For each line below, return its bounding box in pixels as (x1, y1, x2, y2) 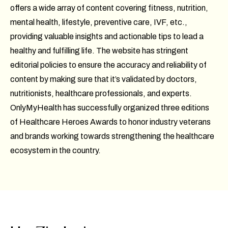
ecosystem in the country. (10, 146, 101, 155)
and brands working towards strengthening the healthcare (10, 131, 214, 140)
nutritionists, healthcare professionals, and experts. (10, 89, 192, 98)
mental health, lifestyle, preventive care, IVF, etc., (10, 17, 187, 26)
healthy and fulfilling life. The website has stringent (10, 46, 188, 55)
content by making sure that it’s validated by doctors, (10, 74, 197, 83)
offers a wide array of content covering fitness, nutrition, (10, 3, 208, 12)
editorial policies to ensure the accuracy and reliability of (10, 60, 207, 69)
